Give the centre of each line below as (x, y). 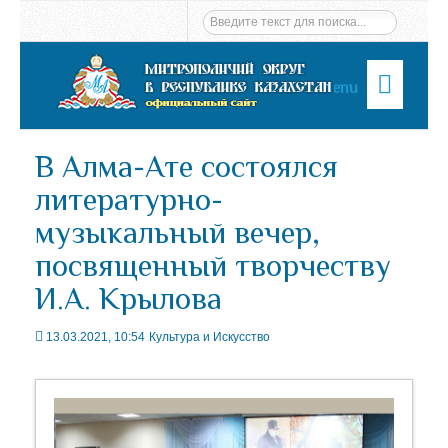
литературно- (129, 199)
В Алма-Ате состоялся (186, 166)
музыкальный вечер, (177, 232)
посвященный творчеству (213, 265)
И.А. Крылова (128, 298)
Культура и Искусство (209, 337)
